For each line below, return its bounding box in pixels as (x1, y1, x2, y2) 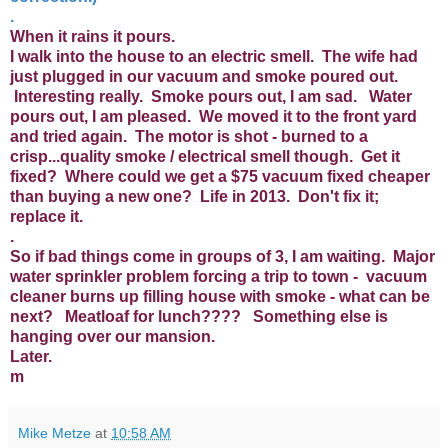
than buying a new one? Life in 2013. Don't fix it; (10, 187, 379, 205)
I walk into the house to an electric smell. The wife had (10, 47, 418, 65)
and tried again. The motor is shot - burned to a (10, 127, 368, 145)
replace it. (10, 207, 83, 225)
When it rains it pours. (10, 27, 175, 45)
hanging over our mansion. (10, 327, 215, 345)
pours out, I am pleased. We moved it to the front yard (10, 107, 417, 125)
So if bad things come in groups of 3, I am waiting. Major (10, 247, 435, 265)
